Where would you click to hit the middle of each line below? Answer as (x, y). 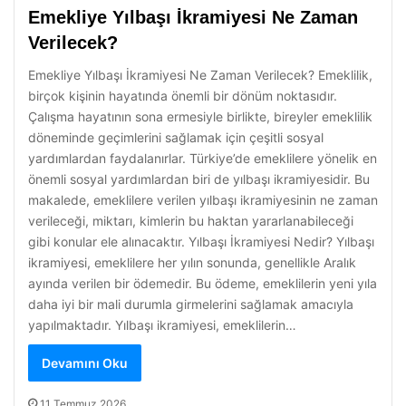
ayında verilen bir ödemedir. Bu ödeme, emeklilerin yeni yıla (203, 283)
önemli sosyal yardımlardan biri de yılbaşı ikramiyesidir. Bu (199, 179)
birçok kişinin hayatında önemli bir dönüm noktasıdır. (183, 96)
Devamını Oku (85, 363)
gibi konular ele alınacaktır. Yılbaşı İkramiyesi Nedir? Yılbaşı (201, 242)
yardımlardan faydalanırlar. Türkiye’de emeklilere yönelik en (203, 158)
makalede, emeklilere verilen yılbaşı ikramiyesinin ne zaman (203, 200)
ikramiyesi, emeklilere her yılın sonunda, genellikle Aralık (192, 262)
